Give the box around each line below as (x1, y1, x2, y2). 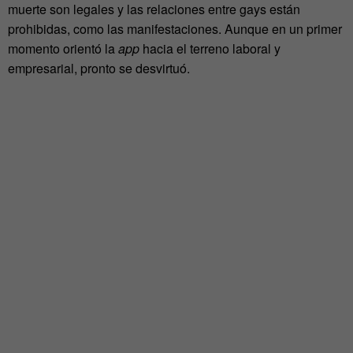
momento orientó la (8, 39, 118, 58)
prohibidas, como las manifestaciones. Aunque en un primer (8, 19, 342, 38)
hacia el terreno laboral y (139, 39, 281, 58)
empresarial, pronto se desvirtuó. (8, 58, 190, 77)
